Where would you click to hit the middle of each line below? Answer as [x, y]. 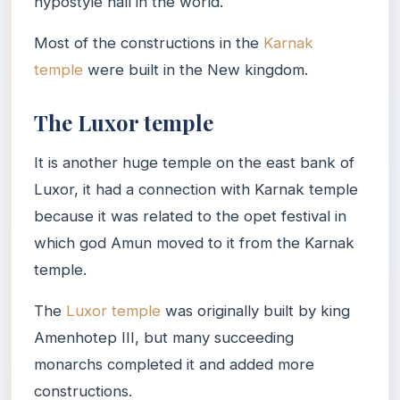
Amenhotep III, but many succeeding [164, 337]
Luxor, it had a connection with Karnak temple [196, 189]
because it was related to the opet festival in [190, 216]
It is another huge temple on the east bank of [194, 162]
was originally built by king [255, 310]
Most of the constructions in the [149, 42]
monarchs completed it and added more [174, 364]
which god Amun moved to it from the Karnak [194, 242]
